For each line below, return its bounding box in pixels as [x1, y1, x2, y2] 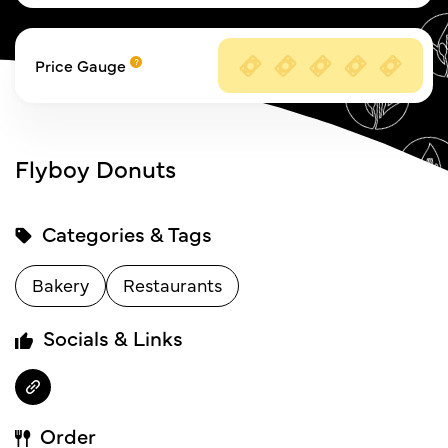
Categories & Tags [37, 219, 212, 248]
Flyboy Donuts [15, 151, 176, 184]
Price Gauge [35, 54, 130, 76]
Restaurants [123, 272, 222, 297]
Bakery [32, 272, 89, 297]
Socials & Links [38, 323, 183, 352]
